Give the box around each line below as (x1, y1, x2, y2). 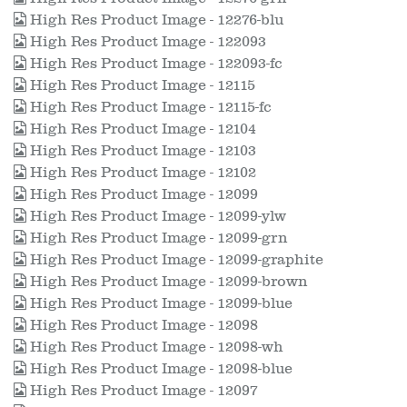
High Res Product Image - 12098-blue (26, 361, 293, 377)
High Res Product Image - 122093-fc (26, 55, 283, 72)
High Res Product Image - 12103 (26, 143, 256, 159)
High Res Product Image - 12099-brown (26, 273, 308, 290)
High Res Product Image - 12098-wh (26, 339, 283, 355)
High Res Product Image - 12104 (26, 121, 256, 137)
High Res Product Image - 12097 (26, 382, 258, 399)
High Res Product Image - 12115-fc (26, 99, 272, 115)
